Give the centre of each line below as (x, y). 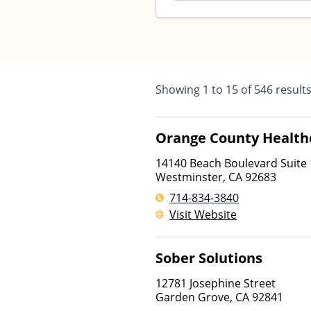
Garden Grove (193, 297)
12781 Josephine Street (216, 283)
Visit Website (203, 215)
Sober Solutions (209, 258)
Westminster (189, 177)
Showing (179, 90)
